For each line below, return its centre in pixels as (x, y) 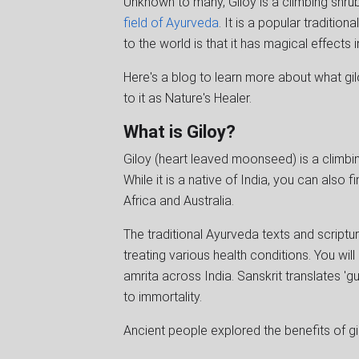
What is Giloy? (179, 131)
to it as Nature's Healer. (188, 98)
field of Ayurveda (171, 22)
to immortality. (164, 296)
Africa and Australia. (180, 200)
